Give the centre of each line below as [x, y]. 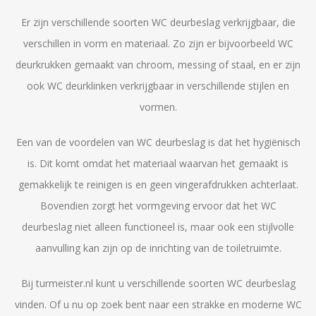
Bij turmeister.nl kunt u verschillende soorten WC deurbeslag [158, 283]
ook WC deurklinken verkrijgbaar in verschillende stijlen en [158, 86]
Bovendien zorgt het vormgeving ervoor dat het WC [158, 206]
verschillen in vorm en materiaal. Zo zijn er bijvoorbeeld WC [158, 43]
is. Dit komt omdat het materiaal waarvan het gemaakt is [158, 163]
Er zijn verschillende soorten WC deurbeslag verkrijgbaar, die [158, 22]
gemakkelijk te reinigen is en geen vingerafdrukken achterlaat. [158, 184]
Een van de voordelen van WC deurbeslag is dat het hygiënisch [158, 142]
